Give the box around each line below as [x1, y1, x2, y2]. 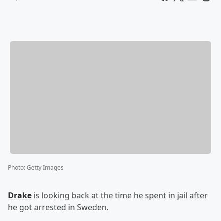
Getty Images [27, 163, 64, 172]
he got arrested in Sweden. [8, 202, 109, 213]
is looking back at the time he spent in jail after [32, 190, 208, 201]
